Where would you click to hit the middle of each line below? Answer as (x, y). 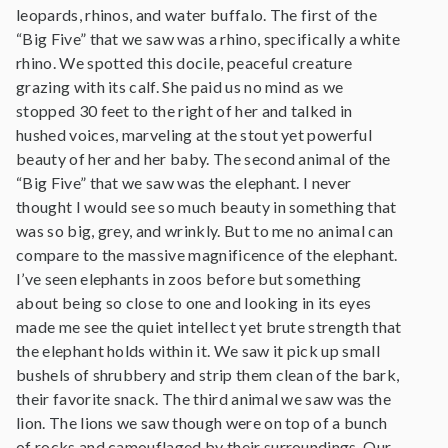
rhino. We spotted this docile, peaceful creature (184, 62)
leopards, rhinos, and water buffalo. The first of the (196, 14)
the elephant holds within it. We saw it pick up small (198, 350)
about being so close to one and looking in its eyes (194, 302)
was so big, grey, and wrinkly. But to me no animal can (205, 230)
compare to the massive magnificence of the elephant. (207, 254)
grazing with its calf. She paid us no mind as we (180, 86)
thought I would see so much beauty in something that (206, 206)
